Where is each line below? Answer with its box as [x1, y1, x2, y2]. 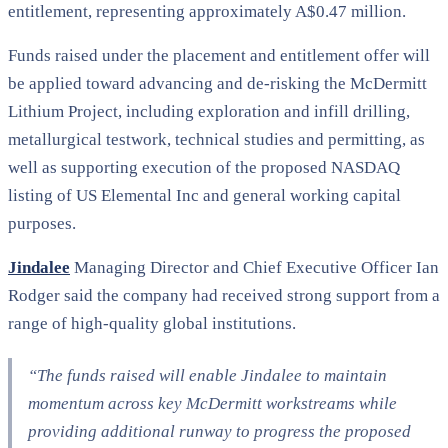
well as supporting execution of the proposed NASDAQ [8, 157, 400, 177]
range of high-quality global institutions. [8, 313, 296, 333]
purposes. [8, 213, 76, 233]
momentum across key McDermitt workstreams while [28, 393, 397, 413]
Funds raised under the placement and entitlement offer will [8, 45, 430, 65]
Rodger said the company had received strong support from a [8, 285, 440, 305]
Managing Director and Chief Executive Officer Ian [70, 257, 439, 277]
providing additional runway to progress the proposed [28, 421, 411, 441]
